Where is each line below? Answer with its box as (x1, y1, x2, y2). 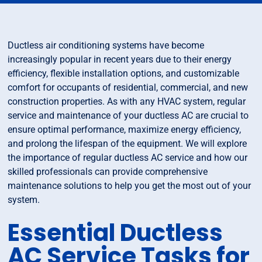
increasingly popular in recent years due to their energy (8, 54, 232, 65)
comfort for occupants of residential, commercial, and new (8, 82, 249, 94)
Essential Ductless (8, 216, 223, 250)
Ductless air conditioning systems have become (8, 40, 205, 51)
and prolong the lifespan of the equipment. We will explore (8, 138, 247, 150)
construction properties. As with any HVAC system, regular (8, 96, 246, 108)
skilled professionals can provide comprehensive (8, 166, 208, 178)
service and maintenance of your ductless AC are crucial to (8, 110, 249, 122)
